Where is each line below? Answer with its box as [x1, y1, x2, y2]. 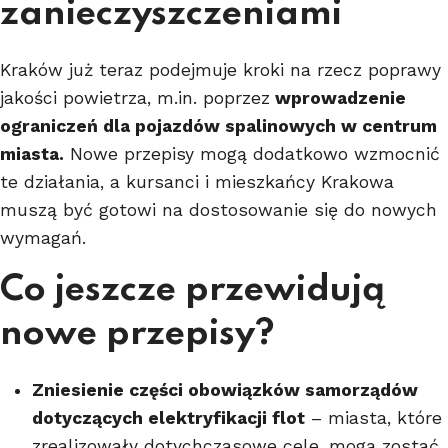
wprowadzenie [270, 87, 406, 108]
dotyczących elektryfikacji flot [32, 407, 305, 428]
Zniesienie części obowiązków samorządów [32, 379, 418, 400]
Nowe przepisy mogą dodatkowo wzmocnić [64, 143, 440, 164]
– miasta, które [305, 407, 442, 428]
